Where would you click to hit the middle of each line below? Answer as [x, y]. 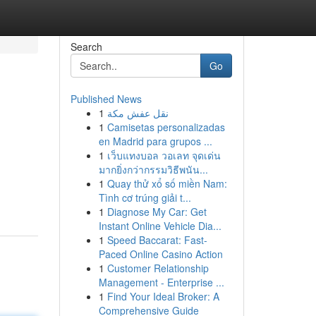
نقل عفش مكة [138, 113]
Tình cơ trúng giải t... [145, 197]
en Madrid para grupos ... [155, 141]
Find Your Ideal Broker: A [163, 296]
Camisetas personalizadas [166, 127]
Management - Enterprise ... [161, 282]
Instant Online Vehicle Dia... [160, 226]
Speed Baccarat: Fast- [157, 240]
